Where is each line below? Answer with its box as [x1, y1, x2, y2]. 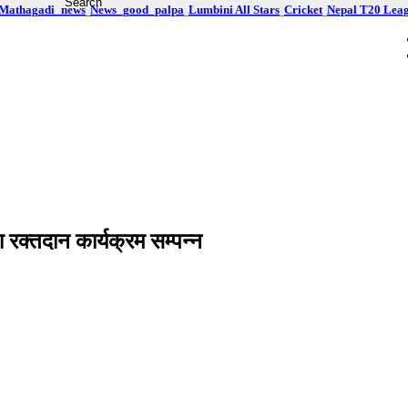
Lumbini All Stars [189, 4, 280, 16]
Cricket [284, 4, 322, 16]
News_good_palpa [90, 4, 184, 16]
